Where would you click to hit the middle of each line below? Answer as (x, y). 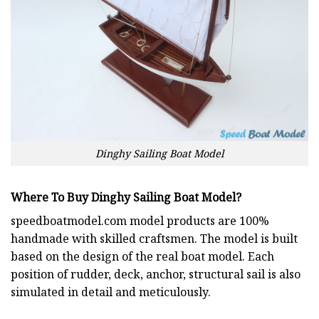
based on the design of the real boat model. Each (142, 256)
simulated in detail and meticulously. (111, 292)
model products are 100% (198, 220)
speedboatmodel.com (69, 220)
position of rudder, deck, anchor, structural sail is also (156, 274)
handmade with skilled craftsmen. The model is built (154, 238)
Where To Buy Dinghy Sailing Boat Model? (126, 197)
